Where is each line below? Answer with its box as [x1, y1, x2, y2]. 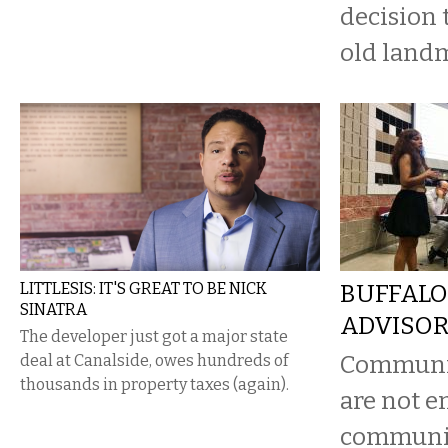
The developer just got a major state [20, 327, 288, 346]
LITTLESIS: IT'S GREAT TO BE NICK [20, 279, 267, 298]
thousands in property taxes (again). [20, 375, 289, 394]
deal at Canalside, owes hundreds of [20, 351, 288, 370]
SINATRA [20, 300, 87, 319]
